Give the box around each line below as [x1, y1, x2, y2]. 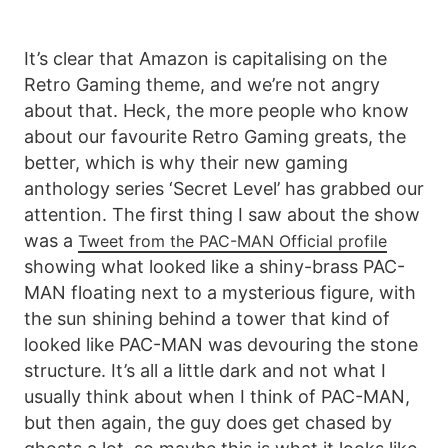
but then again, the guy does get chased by [24, 411, 392, 433]
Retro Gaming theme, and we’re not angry [24, 73, 380, 95]
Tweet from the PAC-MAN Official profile [78, 230, 387, 251]
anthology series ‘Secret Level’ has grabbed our [24, 177, 424, 199]
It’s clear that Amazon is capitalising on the [24, 47, 387, 69]
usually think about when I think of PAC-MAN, [24, 385, 410, 407]
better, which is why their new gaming [24, 151, 348, 173]
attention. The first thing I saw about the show [24, 203, 420, 225]
